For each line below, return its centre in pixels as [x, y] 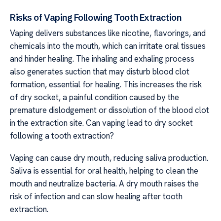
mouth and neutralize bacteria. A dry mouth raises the [104, 183]
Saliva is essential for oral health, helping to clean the [104, 170]
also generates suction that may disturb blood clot [100, 72]
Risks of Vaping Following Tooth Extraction [96, 18]
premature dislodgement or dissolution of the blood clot [110, 110]
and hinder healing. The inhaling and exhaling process [102, 59]
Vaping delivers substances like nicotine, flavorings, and [108, 33]
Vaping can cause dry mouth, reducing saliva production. [109, 158]
